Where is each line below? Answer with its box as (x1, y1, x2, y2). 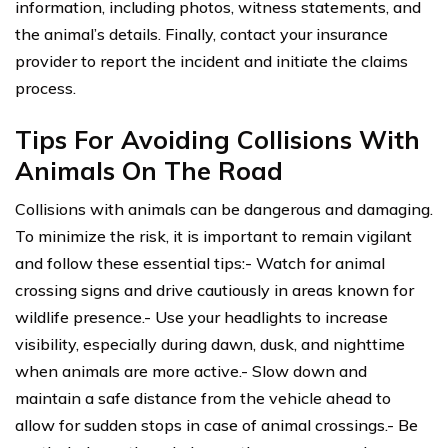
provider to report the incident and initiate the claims (15, 50, 408, 71)
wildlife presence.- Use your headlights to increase (15, 306, 388, 327)
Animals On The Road (15, 154, 283, 186)
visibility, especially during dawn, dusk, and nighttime (15, 333, 405, 354)
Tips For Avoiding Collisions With (15, 123, 420, 155)
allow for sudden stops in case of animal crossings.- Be (15, 414, 418, 435)
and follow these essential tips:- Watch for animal (15, 252, 385, 273)
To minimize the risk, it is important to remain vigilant (15, 225, 412, 246)
